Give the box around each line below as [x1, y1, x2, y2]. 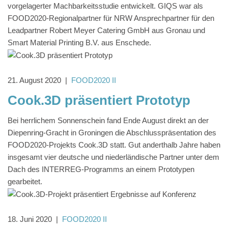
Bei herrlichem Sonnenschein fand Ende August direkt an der [8, 116, 209, 125]
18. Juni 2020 [8, 215, 52, 224]
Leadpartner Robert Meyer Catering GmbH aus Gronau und [8, 26, 205, 35]
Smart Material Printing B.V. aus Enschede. [8, 38, 151, 47]
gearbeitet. [8, 177, 42, 186]
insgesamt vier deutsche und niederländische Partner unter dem [8, 153, 219, 162]
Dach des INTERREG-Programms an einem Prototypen [8, 165, 194, 174]
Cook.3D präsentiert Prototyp [8, 93, 190, 108]
